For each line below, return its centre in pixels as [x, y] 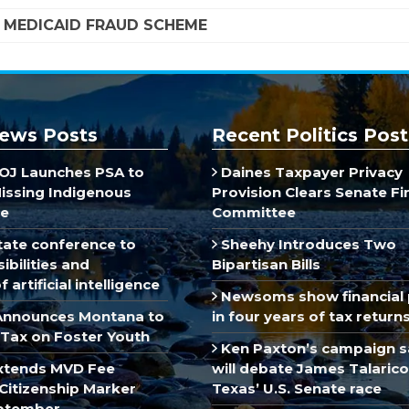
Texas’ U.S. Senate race [297, 388]
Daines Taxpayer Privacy [309, 172]
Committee [254, 212]
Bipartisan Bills [266, 264]
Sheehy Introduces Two [306, 244]
